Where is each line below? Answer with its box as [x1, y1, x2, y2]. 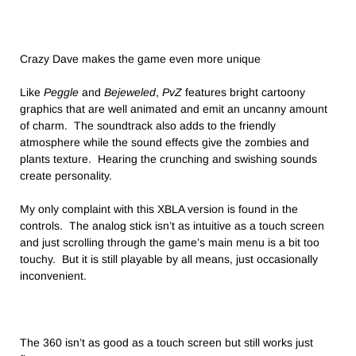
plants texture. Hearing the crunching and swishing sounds [20, 153, 317, 166]
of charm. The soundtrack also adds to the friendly [20, 119, 276, 133]
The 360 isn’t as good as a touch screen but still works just [20, 336, 313, 350]
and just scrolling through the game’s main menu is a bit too [20, 236, 319, 250]
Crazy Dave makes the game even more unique [20, 52, 261, 66]
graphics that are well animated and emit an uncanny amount [20, 103, 327, 116]
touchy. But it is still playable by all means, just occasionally [20, 253, 318, 266]
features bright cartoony [182, 86, 305, 99]
